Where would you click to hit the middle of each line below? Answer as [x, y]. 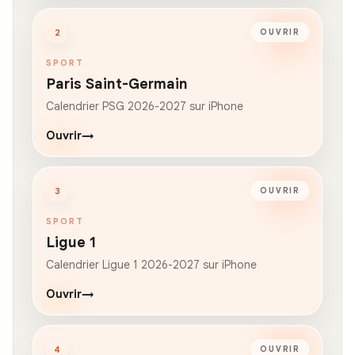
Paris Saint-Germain [117, 84]
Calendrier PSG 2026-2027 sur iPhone [145, 106]
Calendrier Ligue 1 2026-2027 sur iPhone [151, 264]
